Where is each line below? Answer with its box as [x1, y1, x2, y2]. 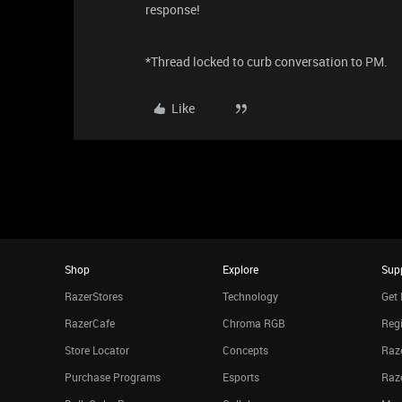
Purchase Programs [65, 370, 161, 384]
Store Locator [65, 343, 129, 357]
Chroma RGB [223, 316, 286, 330]
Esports [223, 370, 260, 384]
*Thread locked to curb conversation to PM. [145, 53, 388, 70]
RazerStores [65, 289, 123, 303]
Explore [223, 262, 259, 276]
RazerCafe [65, 316, 115, 330]
